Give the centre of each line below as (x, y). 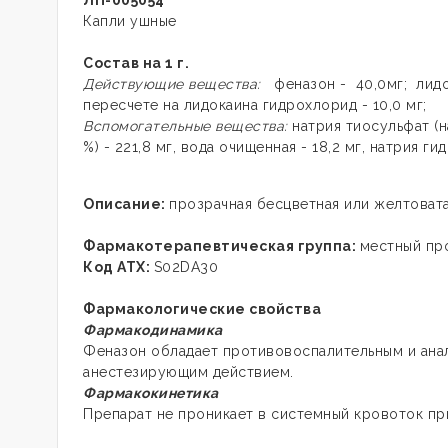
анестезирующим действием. (188, 372)
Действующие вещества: (178, 84)
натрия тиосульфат (361, 126)
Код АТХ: (118, 267)
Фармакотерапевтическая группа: (221, 246)
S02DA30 (185, 267)
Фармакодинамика (153, 330)
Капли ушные (130, 21)
